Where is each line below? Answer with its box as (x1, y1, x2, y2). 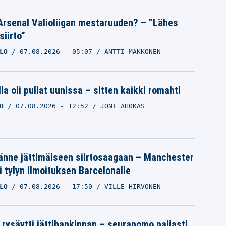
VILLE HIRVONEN (104, 182, 161, 190)
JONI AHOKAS (100, 102, 145, 110)
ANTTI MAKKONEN (104, 48, 161, 56)
